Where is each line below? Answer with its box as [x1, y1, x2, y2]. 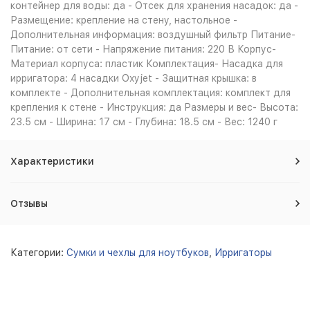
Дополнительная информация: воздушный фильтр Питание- [10, 29, 295, 40]
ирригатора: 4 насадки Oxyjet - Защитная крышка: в [10, 73, 257, 84]
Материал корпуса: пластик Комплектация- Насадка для [10, 58, 283, 69]
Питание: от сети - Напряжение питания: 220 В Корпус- [10, 44, 276, 55]
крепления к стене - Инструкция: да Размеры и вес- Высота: [10, 102, 298, 113]
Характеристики [10, 156, 94, 167]
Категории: [10, 247, 66, 258]
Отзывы [10, 198, 48, 209]
